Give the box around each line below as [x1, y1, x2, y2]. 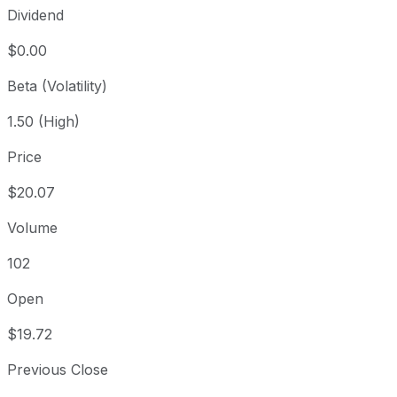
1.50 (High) [7, 113, 80, 131]
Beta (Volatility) [7, 77, 107, 96]
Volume [7, 219, 58, 237]
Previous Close [7, 361, 108, 379]
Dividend [7, 6, 64, 25]
